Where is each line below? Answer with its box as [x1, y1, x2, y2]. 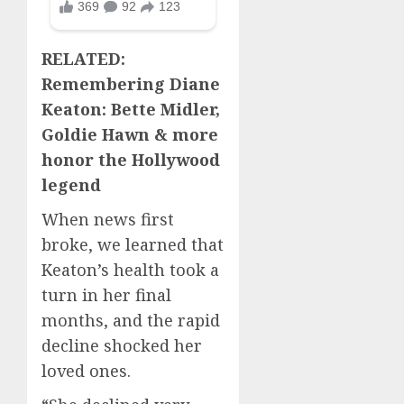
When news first [41, 207, 174, 230]
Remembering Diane [41, 72, 220, 95]
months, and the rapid [41, 308, 220, 331]
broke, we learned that [41, 233, 224, 255]
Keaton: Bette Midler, [41, 97, 220, 120]
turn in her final [41, 283, 171, 306]
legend [41, 173, 101, 196]
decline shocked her [41, 334, 202, 356]
